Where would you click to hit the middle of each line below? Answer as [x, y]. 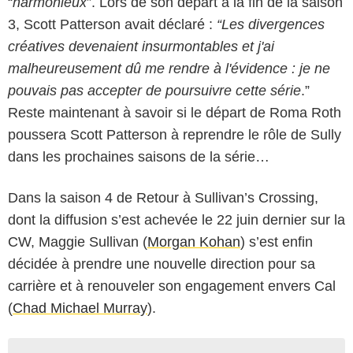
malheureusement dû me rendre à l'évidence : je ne [169, 68]
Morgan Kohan [194, 242]
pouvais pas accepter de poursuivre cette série [154, 90]
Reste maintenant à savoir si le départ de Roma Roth [175, 112]
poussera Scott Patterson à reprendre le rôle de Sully [175, 134]
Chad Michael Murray [80, 308]
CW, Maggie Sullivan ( [78, 242]
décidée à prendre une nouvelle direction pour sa [162, 264]
